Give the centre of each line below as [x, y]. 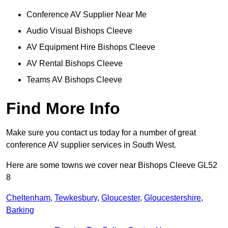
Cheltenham [28, 198]
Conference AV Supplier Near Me [87, 15]
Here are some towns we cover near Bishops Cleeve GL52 [112, 165]
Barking [20, 210]
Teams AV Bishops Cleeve [74, 80]
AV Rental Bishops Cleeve [75, 64]
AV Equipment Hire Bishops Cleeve [91, 47]
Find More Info [63, 109]
